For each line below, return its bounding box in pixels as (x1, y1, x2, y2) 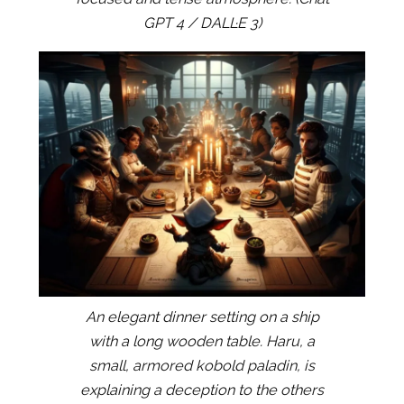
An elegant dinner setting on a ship (85, 308, 319, 326)
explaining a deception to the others (80, 381, 324, 399)
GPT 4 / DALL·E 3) (142, 14, 262, 32)
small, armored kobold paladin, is (89, 357, 315, 375)
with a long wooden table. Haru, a (89, 333, 315, 351)
